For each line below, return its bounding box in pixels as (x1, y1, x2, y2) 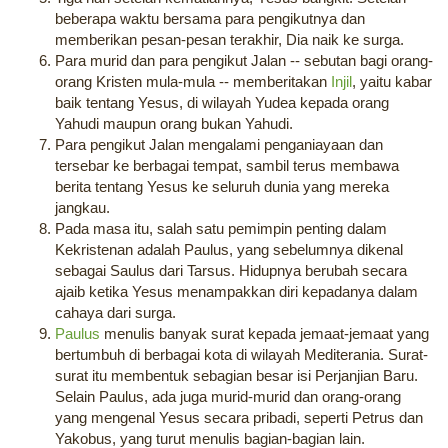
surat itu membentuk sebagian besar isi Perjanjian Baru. (55, 367, 418, 385)
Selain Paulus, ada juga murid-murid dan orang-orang (55, 388, 401, 406)
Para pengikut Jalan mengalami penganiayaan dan (55, 136, 383, 154)
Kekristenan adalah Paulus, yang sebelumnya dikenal (55, 241, 403, 259)
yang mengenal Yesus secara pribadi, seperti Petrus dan (55, 409, 423, 427)
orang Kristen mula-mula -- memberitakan (55, 73, 331, 91)
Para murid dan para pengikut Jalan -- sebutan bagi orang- (55, 52, 433, 70)
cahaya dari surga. (55, 304, 176, 322)
